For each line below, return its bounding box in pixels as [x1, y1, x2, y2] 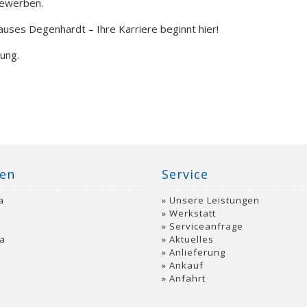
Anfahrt [169, 271, 206, 284]
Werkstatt [169, 206, 216, 219]
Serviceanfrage [169, 219, 243, 232]
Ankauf [169, 258, 204, 271]
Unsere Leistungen [169, 193, 260, 206]
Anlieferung [169, 245, 225, 258]
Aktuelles [169, 232, 214, 245]
